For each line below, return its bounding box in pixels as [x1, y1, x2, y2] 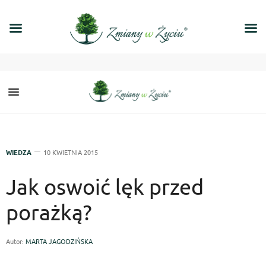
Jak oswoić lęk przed [6, 173, 204, 199]
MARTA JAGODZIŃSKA [26, 236, 93, 246]
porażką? [6, 199, 92, 224]
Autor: [6, 236, 26, 246]
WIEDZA [6, 147, 31, 157]
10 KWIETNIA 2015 [43, 147, 98, 157]
